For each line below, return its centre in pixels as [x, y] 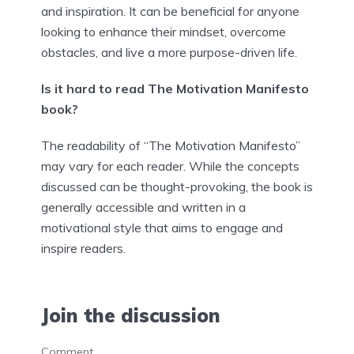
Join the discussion [131, 316]
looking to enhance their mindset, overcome [164, 31]
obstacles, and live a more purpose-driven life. [169, 52]
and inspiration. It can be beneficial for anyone [170, 11]
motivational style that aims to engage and [162, 227]
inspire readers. [83, 248]
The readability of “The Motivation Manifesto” [171, 145]
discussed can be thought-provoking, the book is [177, 186]
